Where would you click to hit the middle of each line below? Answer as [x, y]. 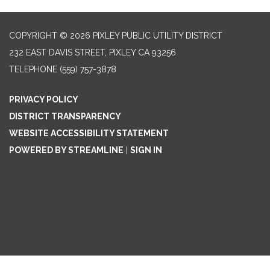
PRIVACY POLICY [44, 100]
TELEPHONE [33, 70]
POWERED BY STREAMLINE [66, 150]
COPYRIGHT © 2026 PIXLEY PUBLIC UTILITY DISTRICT [116, 36]
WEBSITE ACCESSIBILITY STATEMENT [89, 133]
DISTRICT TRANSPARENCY [65, 117]
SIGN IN [146, 150]
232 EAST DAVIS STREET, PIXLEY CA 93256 [93, 53]
